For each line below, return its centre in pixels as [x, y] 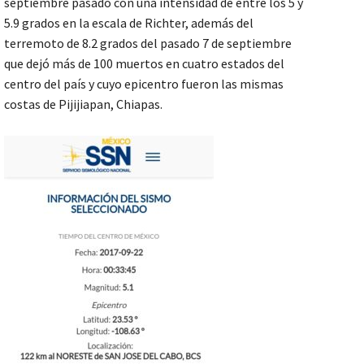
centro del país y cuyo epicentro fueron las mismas [144, 84]
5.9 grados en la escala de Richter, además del [129, 23]
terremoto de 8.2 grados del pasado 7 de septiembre [148, 43]
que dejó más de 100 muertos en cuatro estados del [144, 64]
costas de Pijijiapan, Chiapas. [83, 104]
